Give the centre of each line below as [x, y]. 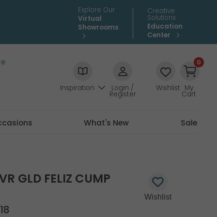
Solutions [162, 18]
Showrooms [99, 27]
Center [160, 35]
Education [165, 26]
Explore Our [97, 10]
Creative [161, 11]
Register [123, 94]
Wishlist [168, 88]
